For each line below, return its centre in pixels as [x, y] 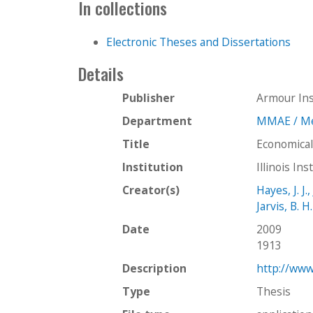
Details [101, 73]
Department [157, 121]
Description [154, 268]
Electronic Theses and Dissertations [198, 42]
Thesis [274, 291]
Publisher [148, 97]
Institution [153, 167]
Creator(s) [151, 190]
